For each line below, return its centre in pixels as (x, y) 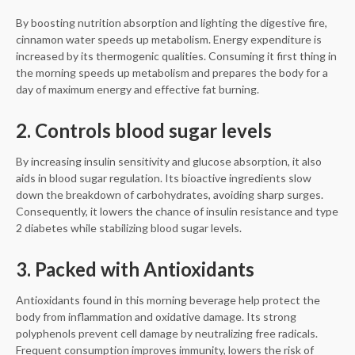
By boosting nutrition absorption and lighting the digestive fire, (172, 23)
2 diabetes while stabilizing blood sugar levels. (129, 228)
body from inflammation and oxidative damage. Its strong (156, 317)
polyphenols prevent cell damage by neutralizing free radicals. (167, 334)
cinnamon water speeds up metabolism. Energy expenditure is (169, 40)
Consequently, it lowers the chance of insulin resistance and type (177, 212)
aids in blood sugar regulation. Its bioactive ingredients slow (164, 178)
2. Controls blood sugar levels (144, 131)
